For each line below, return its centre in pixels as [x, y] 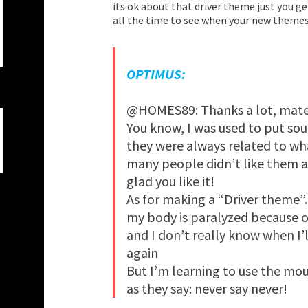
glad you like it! [170, 181]
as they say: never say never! [207, 289]
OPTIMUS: [156, 74]
